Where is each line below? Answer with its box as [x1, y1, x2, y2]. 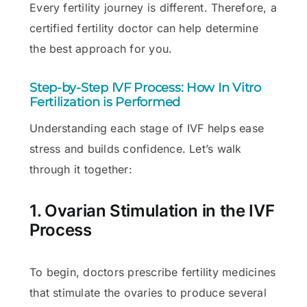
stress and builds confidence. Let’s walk [29, 142, 242, 156]
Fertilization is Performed [29, 95, 181, 110]
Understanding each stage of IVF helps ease [29, 121, 265, 135]
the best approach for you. [29, 42, 173, 56]
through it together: [29, 162, 132, 176]
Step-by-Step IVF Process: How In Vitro [29, 80, 261, 95]
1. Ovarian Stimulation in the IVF [29, 200, 275, 221]
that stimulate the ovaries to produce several [29, 285, 267, 299]
